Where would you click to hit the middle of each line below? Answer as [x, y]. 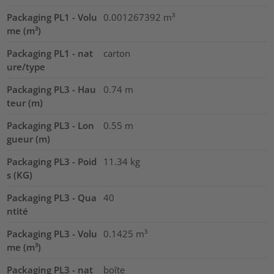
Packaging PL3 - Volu [52, 234]
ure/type [26, 67]
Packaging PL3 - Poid [52, 162]
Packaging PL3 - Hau [52, 90]
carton [117, 54]
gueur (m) [29, 139]
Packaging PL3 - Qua [52, 198]
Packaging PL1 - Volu [52, 17]
